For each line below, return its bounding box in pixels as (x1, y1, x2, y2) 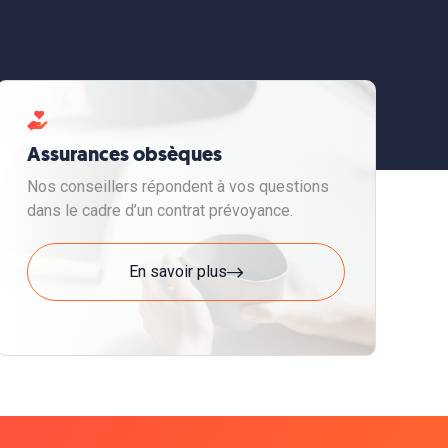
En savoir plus (129, 262, 227, 281)
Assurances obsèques (27, 141, 222, 168)
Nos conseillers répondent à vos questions (27, 177, 329, 196)
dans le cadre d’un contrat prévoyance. (27, 201, 293, 220)
